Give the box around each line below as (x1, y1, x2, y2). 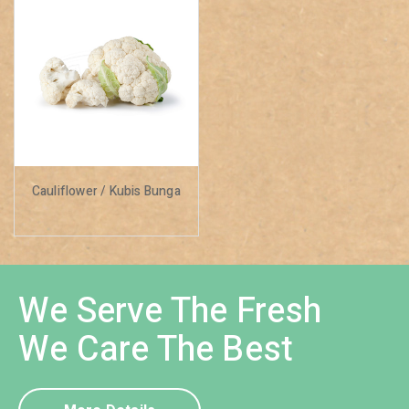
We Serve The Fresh (18, 285, 322, 337)
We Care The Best (18, 323, 294, 375)
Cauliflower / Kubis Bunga (31, 181, 181, 201)
